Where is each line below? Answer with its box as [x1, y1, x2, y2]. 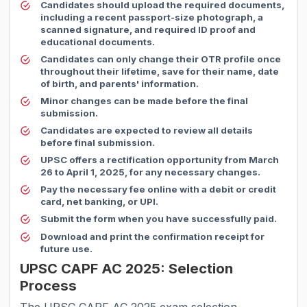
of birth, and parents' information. [40, 78, 199, 90]
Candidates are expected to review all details [40, 125, 254, 136]
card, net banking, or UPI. [40, 196, 159, 208]
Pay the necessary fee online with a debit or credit [40, 184, 277, 195]
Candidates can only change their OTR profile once [40, 53, 282, 65]
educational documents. [40, 36, 156, 48]
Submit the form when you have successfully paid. [40, 213, 278, 225]
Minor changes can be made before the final [40, 95, 249, 107]
